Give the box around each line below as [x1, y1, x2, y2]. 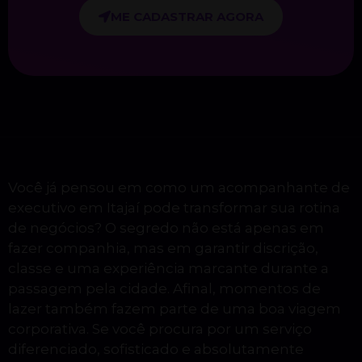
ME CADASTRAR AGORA [111, 9, 263, 25]
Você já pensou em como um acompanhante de [8, 179, 350, 196]
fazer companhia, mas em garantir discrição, [8, 240, 318, 257]
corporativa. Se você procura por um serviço [8, 321, 312, 338]
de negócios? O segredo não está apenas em [8, 220, 324, 237]
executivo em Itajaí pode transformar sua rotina [8, 200, 340, 217]
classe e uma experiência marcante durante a [8, 260, 329, 277]
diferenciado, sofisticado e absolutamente [8, 341, 304, 358]
